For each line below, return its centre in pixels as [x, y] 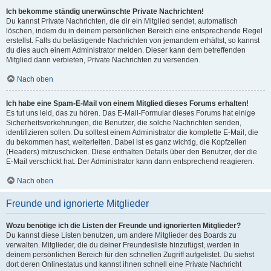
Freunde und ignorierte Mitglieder [77, 204]
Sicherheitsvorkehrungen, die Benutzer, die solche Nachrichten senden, [124, 123]
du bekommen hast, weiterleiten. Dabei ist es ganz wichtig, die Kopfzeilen [126, 142]
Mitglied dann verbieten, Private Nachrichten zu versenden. [103, 60]
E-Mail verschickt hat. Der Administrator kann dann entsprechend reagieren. [130, 162]
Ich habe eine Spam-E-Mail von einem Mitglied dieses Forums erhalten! [127, 103]
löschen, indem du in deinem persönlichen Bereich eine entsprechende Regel [134, 31]
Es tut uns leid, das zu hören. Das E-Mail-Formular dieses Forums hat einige [131, 113]
